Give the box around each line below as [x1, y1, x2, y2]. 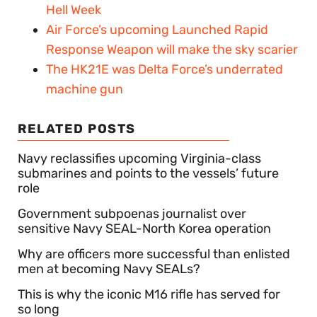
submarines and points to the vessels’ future [18, 165, 279, 181]
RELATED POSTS [18, 120, 136, 137]
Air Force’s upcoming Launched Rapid [46, 21, 268, 38]
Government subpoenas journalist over [18, 205, 246, 221]
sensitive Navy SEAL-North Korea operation [18, 220, 271, 236]
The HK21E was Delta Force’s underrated [46, 61, 283, 77]
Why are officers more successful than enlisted [18, 246, 290, 262]
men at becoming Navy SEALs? [18, 260, 200, 277]
